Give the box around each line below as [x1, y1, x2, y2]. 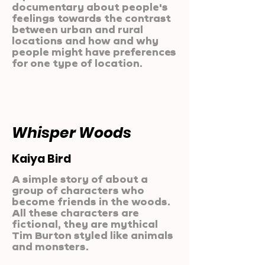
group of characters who [12, 185, 144, 196]
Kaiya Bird [12, 151, 71, 167]
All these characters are [12, 207, 139, 218]
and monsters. [12, 241, 89, 252]
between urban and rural [12, 24, 143, 35]
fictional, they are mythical [12, 218, 158, 230]
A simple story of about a [12, 173, 148, 185]
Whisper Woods [12, 122, 131, 143]
